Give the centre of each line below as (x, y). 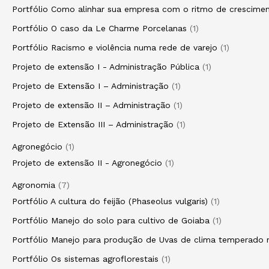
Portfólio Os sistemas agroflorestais (85, 259)
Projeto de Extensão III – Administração (93, 124)
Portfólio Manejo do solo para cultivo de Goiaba (111, 220)
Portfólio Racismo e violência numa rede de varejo (115, 47)
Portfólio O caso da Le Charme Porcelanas (99, 28)
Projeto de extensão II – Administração (91, 105)
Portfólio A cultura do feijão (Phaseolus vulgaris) (110, 201)
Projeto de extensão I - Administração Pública (106, 67)
